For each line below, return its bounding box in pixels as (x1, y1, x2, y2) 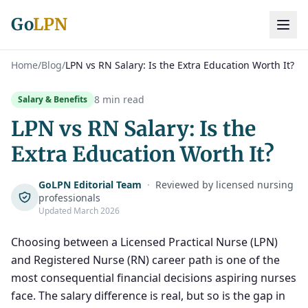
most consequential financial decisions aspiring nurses (11, 270, 296, 285)
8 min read (94, 93, 144, 106)
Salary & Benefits (18, 93, 87, 105)
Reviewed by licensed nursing (153, 178, 294, 191)
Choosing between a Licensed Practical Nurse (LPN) (11, 234, 278, 250)
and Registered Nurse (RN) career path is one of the (11, 252, 280, 267)
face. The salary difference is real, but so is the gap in (11, 288, 285, 303)
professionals (38, 191, 100, 204)
